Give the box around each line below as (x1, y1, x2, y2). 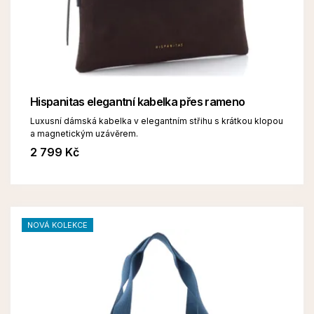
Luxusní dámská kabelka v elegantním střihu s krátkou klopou (30, 116, 283, 126)
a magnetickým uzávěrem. (30, 128, 138, 139)
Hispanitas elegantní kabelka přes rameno (30, 95, 245, 109)
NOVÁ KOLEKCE (27, 220, 88, 230)
